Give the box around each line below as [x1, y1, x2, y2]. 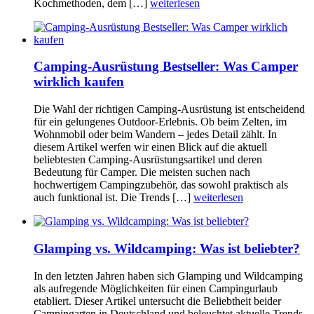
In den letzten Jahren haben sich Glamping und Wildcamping [34, 269, 303, 282]
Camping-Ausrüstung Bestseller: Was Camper [34, 59, 298, 74]
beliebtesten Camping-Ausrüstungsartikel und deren [34, 153, 262, 166]
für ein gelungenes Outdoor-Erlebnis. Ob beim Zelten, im [34, 116, 287, 128]
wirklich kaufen [34, 74, 124, 90]
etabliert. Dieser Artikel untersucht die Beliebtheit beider [34, 294, 281, 307]
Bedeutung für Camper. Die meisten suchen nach [34, 166, 250, 179]
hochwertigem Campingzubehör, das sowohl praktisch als [34, 179, 288, 191]
